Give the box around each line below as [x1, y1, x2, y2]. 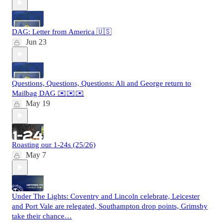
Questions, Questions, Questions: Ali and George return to [12, 79, 191, 87]
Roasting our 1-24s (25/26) [12, 140, 96, 149]
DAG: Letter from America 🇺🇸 [12, 27, 111, 36]
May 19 [26, 99, 50, 108]
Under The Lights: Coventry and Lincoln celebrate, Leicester [12, 192, 200, 200]
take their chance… [12, 212, 72, 220]
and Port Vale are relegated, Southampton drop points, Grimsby [12, 202, 208, 210]
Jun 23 [26, 37, 47, 46]
